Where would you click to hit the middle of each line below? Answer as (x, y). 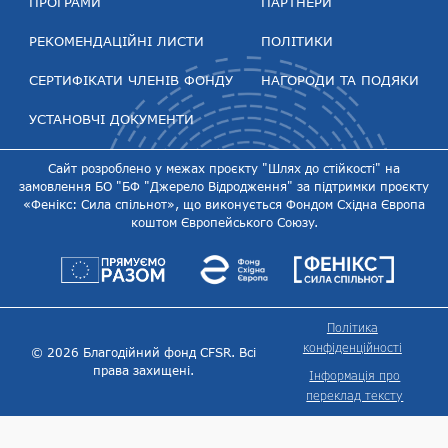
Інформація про (355, 376)
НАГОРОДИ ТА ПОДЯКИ (340, 80)
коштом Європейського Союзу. (224, 223)
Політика (352, 328)
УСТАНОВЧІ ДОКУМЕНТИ (111, 119)
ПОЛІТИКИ (297, 41)
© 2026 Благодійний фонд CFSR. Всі (143, 353)
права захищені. (143, 371)
